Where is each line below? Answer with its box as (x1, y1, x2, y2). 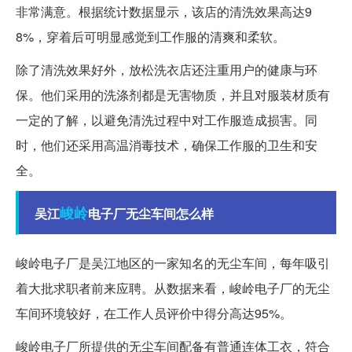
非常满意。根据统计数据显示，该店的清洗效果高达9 (16, 2, 312, 20)
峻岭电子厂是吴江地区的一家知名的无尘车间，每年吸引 (16, 253, 330, 272)
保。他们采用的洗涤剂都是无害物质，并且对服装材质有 (16, 85, 330, 104)
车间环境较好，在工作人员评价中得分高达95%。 (16, 303, 292, 322)
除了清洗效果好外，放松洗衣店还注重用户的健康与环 (16, 60, 317, 79)
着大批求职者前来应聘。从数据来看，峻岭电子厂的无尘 (16, 278, 330, 297)
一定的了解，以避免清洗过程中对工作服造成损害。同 (16, 110, 317, 129)
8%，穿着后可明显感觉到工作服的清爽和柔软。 (16, 27, 285, 46)
